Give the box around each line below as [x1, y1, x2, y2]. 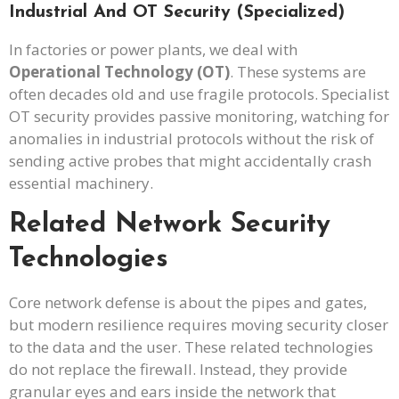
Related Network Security [9, 210, 330, 239]
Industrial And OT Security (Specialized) [9, 4, 345, 22]
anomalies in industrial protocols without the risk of [9, 128, 374, 150]
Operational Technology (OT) [9, 61, 230, 83]
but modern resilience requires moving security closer [9, 313, 388, 335]
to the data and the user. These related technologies [9, 336, 373, 357]
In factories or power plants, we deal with [9, 39, 297, 61]
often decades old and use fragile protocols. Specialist [9, 84, 389, 105]
